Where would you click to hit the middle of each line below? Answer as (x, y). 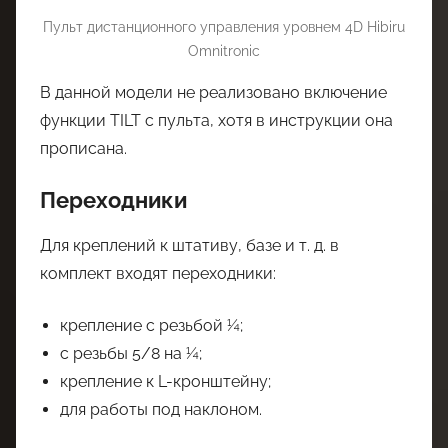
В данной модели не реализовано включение (213, 92)
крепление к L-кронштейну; (165, 381)
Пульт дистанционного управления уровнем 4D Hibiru (224, 27)
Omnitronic (224, 51)
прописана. (83, 148)
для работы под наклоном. (161, 409)
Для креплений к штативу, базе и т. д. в (189, 245)
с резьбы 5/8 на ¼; (131, 353)
